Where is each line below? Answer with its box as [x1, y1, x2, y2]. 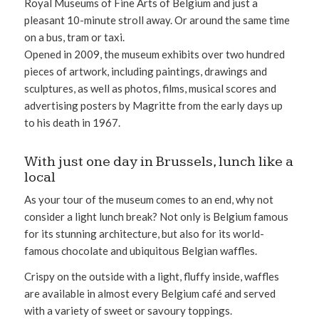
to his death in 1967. [23, 115, 120, 129]
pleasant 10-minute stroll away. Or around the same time [23, 13, 290, 26]
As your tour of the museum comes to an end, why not [23, 192, 273, 206]
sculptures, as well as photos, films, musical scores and [23, 81, 276, 95]
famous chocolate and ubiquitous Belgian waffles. [23, 244, 257, 257]
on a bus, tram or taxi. [23, 30, 125, 43]
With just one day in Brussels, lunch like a [23, 153, 293, 171]
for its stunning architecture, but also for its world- [23, 226, 264, 240]
